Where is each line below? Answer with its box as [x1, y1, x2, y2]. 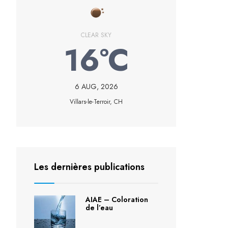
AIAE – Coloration [85, 194, 148, 205]
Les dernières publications [34, 160, 145, 174]
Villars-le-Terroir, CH [70, 97, 123, 106]
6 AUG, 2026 [74, 81, 118, 92]
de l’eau [85, 203, 113, 213]
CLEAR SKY [81, 31, 111, 40]
